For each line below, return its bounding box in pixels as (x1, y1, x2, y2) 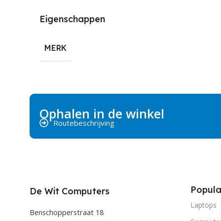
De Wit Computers (30, 185, 110, 197)
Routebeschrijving (53, 117, 114, 128)
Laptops (190, 200, 217, 210)
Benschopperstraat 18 (30, 207, 104, 217)
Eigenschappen (39, 13, 105, 25)
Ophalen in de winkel (39, 105, 164, 122)
